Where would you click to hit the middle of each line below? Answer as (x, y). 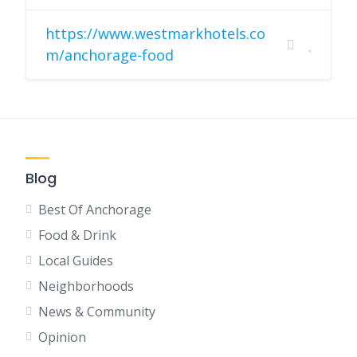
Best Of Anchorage (95, 210)
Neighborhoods (86, 286)
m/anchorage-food (110, 55)
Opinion (62, 337)
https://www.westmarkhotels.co (155, 33)
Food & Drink (77, 235)
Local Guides (76, 261)
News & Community (97, 312)
